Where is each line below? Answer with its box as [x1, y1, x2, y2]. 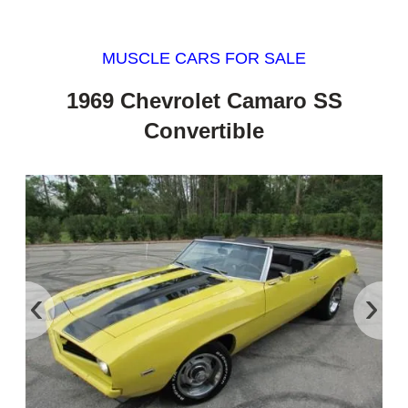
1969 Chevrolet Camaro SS [66, 87, 342, 113]
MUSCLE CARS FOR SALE [102, 49, 306, 68]
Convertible [144, 117, 264, 143]
